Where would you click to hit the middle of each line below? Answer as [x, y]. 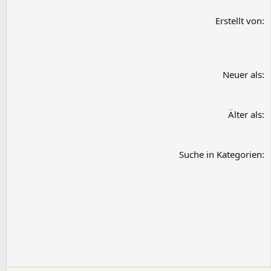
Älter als [245, 115]
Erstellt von [239, 21]
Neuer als [242, 75]
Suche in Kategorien [220, 155]
